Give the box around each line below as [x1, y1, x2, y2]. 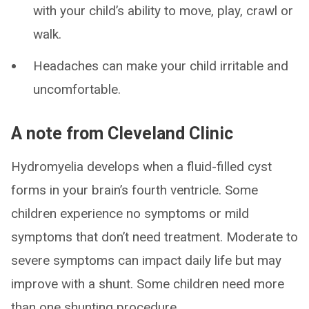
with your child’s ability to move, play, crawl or [33, 3, 293, 19]
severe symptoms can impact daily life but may [11, 252, 281, 268]
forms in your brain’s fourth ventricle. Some [11, 182, 258, 198]
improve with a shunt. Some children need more [11, 276, 284, 292]
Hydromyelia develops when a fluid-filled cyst [11, 159, 272, 175]
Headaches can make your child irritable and [33, 58, 288, 74]
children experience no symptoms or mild [11, 206, 249, 221]
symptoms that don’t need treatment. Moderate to [11, 229, 298, 245]
